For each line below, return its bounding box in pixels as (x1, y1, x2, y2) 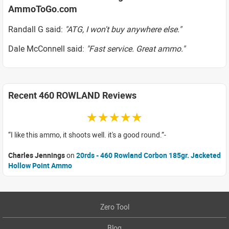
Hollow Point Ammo (8, 160, 72, 170)
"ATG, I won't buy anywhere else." (65, 24, 181, 35)
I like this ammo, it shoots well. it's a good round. (11, 129, 162, 140)
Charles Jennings (8, 150, 65, 160)
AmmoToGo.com (8, 3, 77, 15)
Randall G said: (8, 24, 65, 35)
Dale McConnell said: (8, 43, 86, 54)
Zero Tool (100, 201, 129, 212)
